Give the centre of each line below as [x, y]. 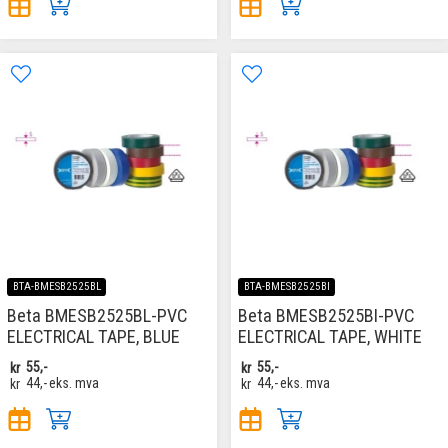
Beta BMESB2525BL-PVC [97, 316]
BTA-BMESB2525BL [56, 287]
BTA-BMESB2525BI [286, 287]
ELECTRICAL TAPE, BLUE [93, 337]
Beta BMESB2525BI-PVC [326, 316]
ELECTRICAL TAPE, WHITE [330, 337]
